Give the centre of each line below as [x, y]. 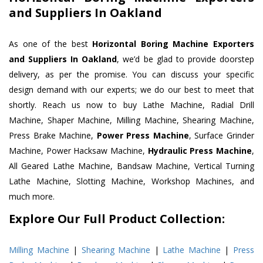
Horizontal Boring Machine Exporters [173, 44]
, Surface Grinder [222, 136]
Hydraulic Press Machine [200, 151]
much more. [32, 197]
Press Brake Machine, [53, 136]
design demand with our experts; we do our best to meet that [131, 90]
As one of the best [51, 44]
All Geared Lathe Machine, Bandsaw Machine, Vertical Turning [131, 166]
